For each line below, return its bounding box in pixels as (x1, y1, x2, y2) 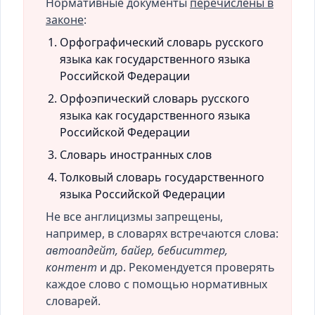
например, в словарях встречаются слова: (46, 226, 278, 241)
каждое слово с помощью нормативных (46, 276, 267, 292)
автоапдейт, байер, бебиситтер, (46, 243, 228, 258)
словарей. (46, 293, 101, 309)
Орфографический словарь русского (60, 34, 264, 50)
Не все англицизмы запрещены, (46, 209, 223, 224)
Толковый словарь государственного (60, 169, 264, 185)
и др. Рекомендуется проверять (97, 259, 275, 275)
